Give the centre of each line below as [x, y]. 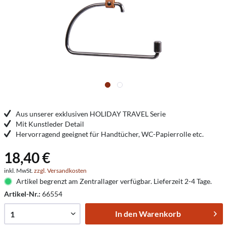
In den [126, 214]
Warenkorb [160, 214]
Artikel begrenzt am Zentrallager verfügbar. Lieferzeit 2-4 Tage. [114, 181]
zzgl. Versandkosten [60, 171]
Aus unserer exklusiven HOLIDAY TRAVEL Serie [91, 114]
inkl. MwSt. [19, 171]
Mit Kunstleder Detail [50, 124]
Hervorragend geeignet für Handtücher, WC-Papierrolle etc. [110, 134]
